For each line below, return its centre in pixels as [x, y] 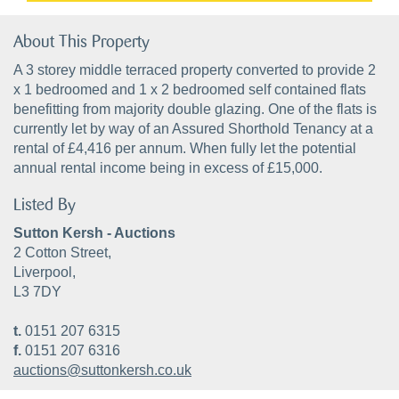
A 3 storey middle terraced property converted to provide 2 [195, 70]
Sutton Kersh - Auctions [94, 233]
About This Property [81, 42]
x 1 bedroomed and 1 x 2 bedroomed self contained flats [190, 90]
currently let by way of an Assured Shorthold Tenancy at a [193, 129]
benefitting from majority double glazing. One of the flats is [195, 109]
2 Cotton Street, [62, 252]
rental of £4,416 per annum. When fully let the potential [185, 148]
